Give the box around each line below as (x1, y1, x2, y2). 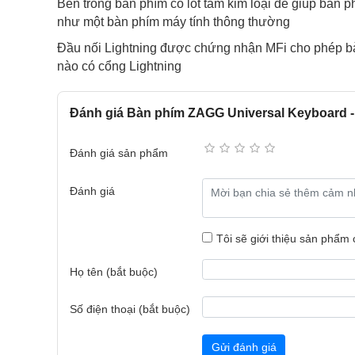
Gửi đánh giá (211, 340, 277, 353)
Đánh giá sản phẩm (70, 147, 168, 160)
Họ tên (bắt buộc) (70, 265, 158, 278)
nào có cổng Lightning (57, 59, 185, 73)
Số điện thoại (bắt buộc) (70, 303, 190, 316)
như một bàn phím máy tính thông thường (57, 15, 290, 29)
